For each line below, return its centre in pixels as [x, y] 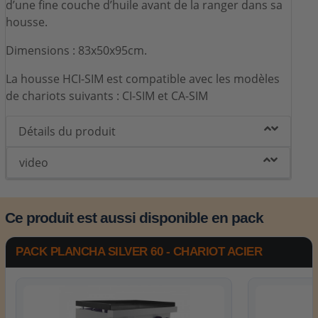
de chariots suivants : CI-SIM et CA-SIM [107, 96]
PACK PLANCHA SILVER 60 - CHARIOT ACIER [139, 252]
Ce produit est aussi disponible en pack [135, 218]
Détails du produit [67, 132]
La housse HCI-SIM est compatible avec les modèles [143, 79]
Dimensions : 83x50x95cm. [77, 51]
